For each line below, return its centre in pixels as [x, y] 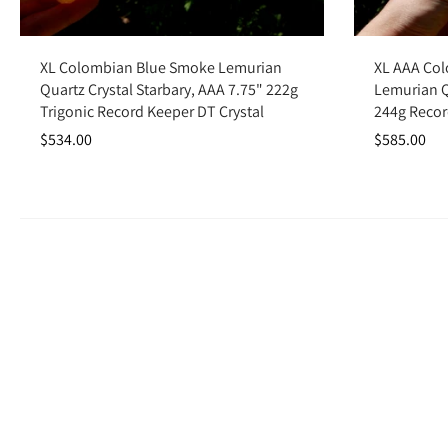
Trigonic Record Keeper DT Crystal [152, 111]
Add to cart [171, 42]
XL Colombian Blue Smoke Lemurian [161, 67]
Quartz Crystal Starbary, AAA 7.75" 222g [169, 89]
